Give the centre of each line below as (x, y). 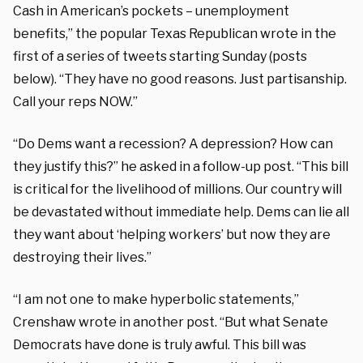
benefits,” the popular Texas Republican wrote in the (175, 33)
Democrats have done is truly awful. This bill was (160, 344)
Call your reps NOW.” (75, 101)
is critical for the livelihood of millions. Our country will (177, 189)
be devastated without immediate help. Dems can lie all (181, 211)
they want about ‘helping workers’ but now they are (172, 234)
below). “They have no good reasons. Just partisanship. (180, 79)
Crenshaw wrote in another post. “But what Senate (171, 322)
